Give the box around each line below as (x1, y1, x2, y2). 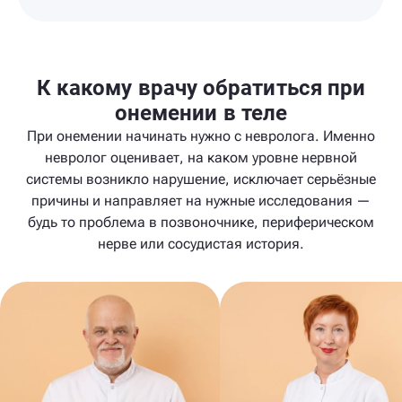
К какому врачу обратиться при (36, 75, 366, 100)
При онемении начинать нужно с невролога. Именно (27, 127, 375, 144)
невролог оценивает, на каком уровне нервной (45, 149, 357, 166)
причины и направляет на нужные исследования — (31, 192, 371, 209)
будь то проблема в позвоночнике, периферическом (28, 214, 374, 231)
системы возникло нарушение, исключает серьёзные (26, 170, 376, 188)
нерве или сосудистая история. (98, 235, 304, 252)
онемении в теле (114, 100, 288, 126)
